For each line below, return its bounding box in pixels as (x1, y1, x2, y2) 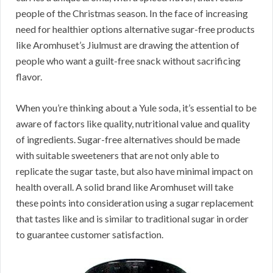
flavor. (16, 71, 42, 83)
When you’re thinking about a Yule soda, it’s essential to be (16, 102, 257, 114)
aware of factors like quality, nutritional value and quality (16, 118, 250, 130)
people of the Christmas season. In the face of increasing (16, 7, 248, 19)
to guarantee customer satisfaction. (16, 229, 163, 241)
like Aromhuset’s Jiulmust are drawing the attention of (16, 39, 239, 51)
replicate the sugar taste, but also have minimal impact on (16, 165, 253, 177)
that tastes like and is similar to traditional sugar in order (16, 213, 249, 225)
